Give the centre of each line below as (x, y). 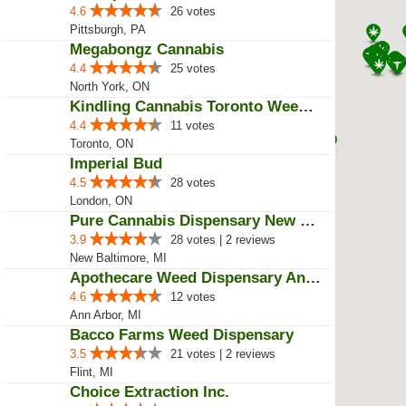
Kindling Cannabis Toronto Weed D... (306, 106)
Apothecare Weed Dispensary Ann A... (313, 278)
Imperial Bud (116, 164)
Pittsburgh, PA (108, 29)
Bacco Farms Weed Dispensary (182, 335)
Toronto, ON (101, 144)
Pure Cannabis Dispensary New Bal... (308, 221)
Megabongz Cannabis (147, 49)
